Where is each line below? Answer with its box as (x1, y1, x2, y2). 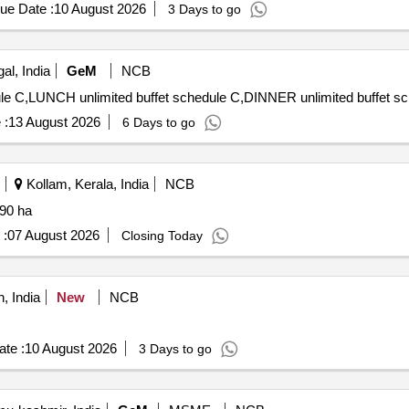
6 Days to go (121, 115, 195, 130)
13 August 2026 (7, 114, 100, 130)
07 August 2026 (6, 227, 100, 243)
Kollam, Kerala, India (22, 176, 149, 192)
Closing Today (121, 228, 203, 243)
